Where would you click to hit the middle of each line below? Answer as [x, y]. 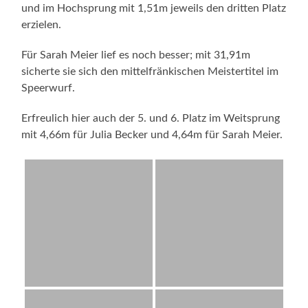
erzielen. [42, 24]
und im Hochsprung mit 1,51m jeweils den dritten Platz [154, 8]
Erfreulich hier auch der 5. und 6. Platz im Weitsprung [151, 118]
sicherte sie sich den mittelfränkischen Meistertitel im [150, 71]
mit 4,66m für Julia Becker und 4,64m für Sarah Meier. [152, 134]
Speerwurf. [48, 88]
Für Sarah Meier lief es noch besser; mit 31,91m [136, 55]
